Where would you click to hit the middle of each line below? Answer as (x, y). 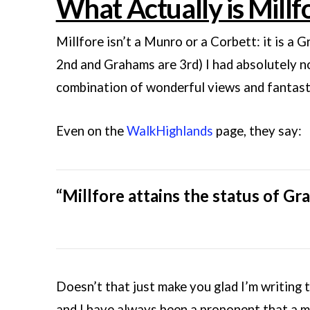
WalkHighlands (170, 131)
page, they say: (257, 131)
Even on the (91, 131)
